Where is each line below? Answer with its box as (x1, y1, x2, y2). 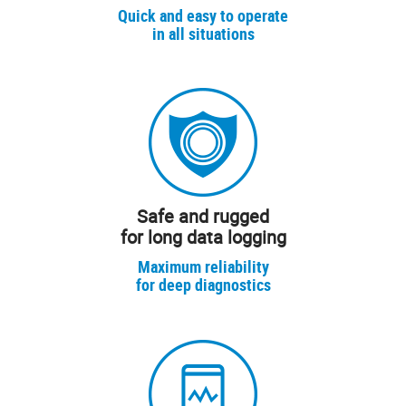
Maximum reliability (137, 256, 269, 278)
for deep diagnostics (135, 274, 271, 296)
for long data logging (120, 225, 286, 250)
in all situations (151, 22, 255, 44)
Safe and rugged (137, 204, 269, 229)
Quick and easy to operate (118, 4, 288, 26)
